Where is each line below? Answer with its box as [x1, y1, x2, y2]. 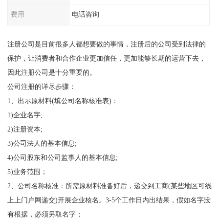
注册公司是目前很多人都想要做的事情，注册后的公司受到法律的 [7, 40, 206, 48]
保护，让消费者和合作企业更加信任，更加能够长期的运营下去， [7, 54, 206, 62]
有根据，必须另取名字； [7, 210, 83, 218]
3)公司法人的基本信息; [7, 139, 77, 147]
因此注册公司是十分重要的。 [7, 68, 96, 76]
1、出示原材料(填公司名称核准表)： [7, 96, 118, 105]
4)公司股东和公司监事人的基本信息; [7, 153, 118, 161]
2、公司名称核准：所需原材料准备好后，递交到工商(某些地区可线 [7, 181, 212, 190]
